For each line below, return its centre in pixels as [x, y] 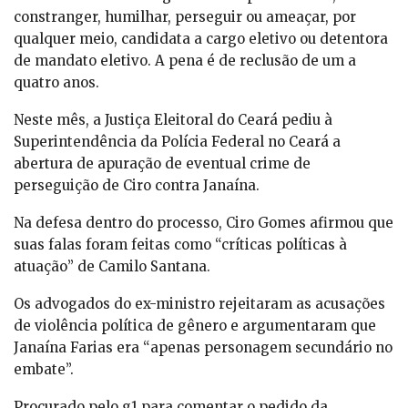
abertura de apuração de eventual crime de [162, 164]
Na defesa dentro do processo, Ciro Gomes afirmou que [204, 223]
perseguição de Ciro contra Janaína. [137, 186]
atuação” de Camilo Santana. [112, 267]
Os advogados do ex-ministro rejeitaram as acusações [199, 304]
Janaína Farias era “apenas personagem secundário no [203, 348]
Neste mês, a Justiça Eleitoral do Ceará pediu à [173, 120]
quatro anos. [56, 83]
